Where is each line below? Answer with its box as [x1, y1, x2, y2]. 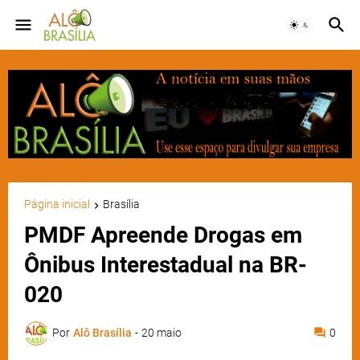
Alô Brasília [73, 326, 132, 340]
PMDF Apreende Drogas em [24, 221, 302, 248]
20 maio [141, 326, 182, 340]
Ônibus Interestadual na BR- [24, 251, 307, 278]
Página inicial [24, 198, 90, 211]
